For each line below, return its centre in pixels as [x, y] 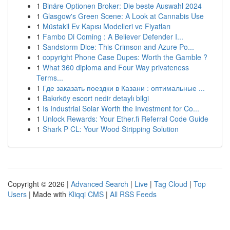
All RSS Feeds [133, 194]
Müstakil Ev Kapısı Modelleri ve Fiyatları [107, 26]
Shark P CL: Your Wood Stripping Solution [111, 129]
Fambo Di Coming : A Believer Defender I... [113, 36]
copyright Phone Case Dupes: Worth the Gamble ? [125, 57]
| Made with [47, 194]
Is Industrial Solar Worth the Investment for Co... [121, 108]
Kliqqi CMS [86, 194]
